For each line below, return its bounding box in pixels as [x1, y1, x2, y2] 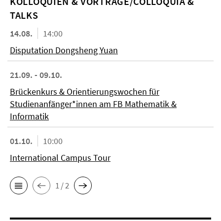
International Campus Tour [10, 152, 110, 163]
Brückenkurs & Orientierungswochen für [10, 86, 159, 97]
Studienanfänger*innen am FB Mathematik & [10, 98, 177, 110]
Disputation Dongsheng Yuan [10, 44, 118, 56]
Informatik [10, 110, 49, 122]
